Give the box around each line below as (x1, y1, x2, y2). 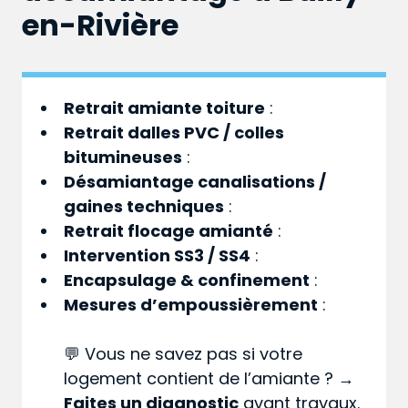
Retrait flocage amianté (64, 219, 274, 243)
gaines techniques (64, 195, 225, 219)
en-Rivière (22, 5, 178, 46)
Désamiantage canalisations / (64, 170, 327, 194)
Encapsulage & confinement (64, 269, 311, 292)
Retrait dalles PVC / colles (64, 121, 285, 145)
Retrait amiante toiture (64, 97, 266, 120)
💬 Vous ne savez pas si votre (64, 342, 303, 366)
